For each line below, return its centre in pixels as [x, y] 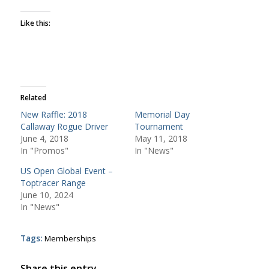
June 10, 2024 [47, 195]
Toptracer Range [53, 183]
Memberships [70, 238]
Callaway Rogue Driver [64, 126]
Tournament [159, 126]
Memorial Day [162, 114]
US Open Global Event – [66, 171]
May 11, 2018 [161, 138]
